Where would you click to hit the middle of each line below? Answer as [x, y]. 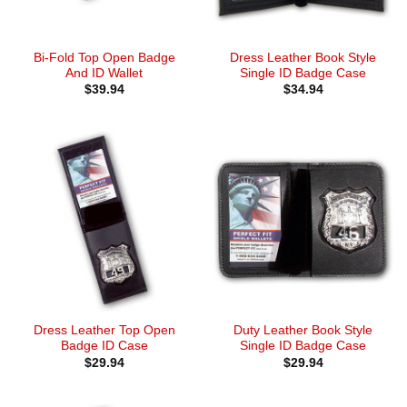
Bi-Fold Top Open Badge [104, 57]
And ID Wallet [104, 73]
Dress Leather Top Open [104, 331]
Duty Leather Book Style [303, 331]
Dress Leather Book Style [303, 57]
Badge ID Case [104, 346]
